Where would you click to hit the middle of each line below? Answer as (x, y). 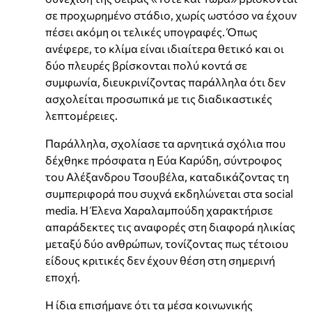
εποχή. (63, 277)
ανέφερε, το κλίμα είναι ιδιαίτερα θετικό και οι (165, 49)
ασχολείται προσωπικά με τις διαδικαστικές (159, 99)
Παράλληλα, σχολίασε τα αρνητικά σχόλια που (165, 143)
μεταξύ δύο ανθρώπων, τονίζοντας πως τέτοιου (167, 244)
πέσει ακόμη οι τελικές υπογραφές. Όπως (151, 32)
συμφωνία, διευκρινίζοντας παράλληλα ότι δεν (165, 82)
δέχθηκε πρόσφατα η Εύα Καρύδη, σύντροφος (164, 160)
